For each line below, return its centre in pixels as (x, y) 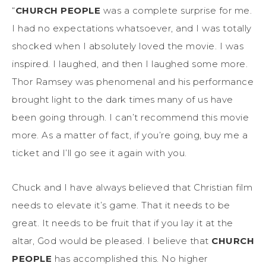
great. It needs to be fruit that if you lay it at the (123, 223)
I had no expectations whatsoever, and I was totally (132, 28)
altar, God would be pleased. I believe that (112, 240)
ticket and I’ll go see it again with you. (99, 153)
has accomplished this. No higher (130, 258)
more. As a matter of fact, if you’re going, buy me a (130, 135)
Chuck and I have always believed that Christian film (132, 187)
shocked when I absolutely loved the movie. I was (128, 46)
